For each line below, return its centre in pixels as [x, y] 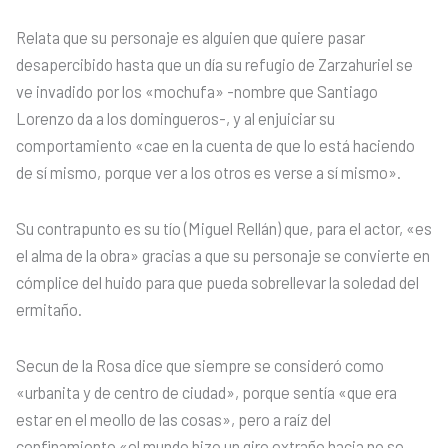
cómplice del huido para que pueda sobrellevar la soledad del [217, 282]
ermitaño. [49, 309]
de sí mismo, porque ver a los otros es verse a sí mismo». [208, 173]
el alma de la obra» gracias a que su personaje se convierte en [223, 255]
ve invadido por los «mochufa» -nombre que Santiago [197, 92]
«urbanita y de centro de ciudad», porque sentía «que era [206, 392]
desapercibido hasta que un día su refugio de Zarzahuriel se [214, 65]
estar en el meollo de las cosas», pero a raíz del [173, 419]
